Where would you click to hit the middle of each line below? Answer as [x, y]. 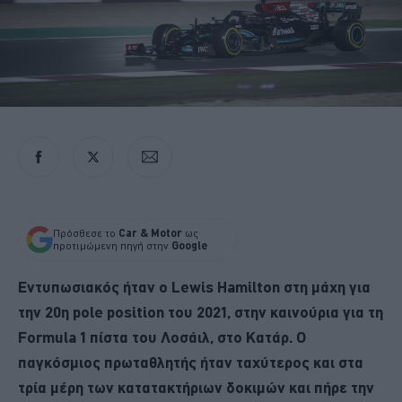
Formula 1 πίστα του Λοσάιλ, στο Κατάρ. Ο [162, 336]
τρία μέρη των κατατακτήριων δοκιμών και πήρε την [196, 387]
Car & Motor [150, 232]
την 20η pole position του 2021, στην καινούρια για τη [201, 311]
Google [189, 245]
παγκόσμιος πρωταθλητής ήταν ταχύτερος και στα [191, 362]
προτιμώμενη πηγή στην [112, 245]
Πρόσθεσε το [86, 233]
